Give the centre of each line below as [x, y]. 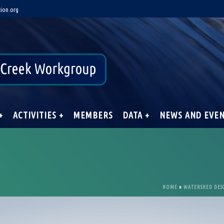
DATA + [136, 115]
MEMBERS [93, 115]
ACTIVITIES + [38, 115]
